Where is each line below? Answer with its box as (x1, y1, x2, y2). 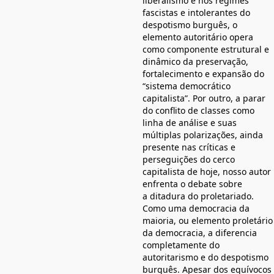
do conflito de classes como (143, 105, 254, 117)
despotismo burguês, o (143, 19, 237, 31)
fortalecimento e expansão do (143, 68, 264, 80)
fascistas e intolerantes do (143, 7, 250, 19)
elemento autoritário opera (143, 31, 253, 43)
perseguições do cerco (143, 154, 235, 166)
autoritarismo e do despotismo (143, 251, 268, 264)
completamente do (143, 239, 220, 251)
